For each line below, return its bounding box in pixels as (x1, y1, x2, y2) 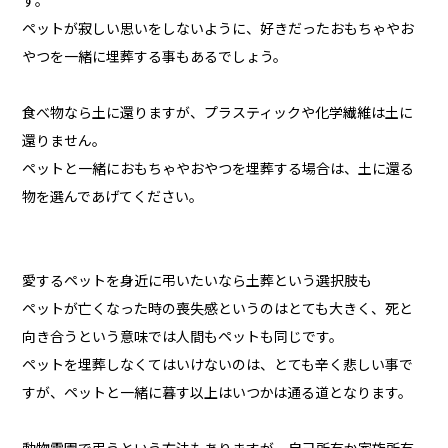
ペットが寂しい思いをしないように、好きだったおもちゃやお (22, 21, 415, 38)
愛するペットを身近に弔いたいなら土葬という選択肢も (22, 273, 373, 290)
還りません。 (22, 133, 107, 150)
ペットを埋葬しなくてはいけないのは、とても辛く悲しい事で (22, 357, 414, 374)
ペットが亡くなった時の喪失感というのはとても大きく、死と (22, 301, 414, 318)
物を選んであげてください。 (22, 189, 204, 206)
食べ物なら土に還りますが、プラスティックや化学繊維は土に (22, 105, 414, 122)
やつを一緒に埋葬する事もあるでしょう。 (22, 49, 288, 66)
